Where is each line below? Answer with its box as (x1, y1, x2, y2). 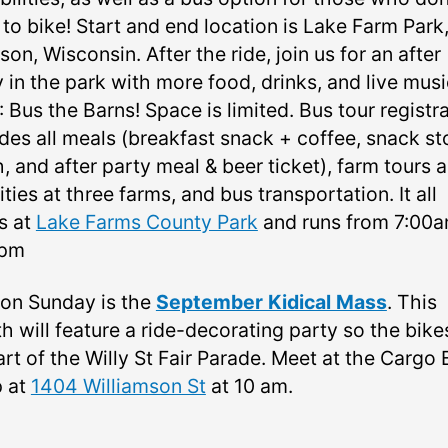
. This (386, 290, 437, 315)
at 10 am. (205, 374, 293, 399)
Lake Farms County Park (35, 209, 258, 234)
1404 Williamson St (30, 374, 206, 399)
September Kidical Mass (155, 290, 387, 315)
